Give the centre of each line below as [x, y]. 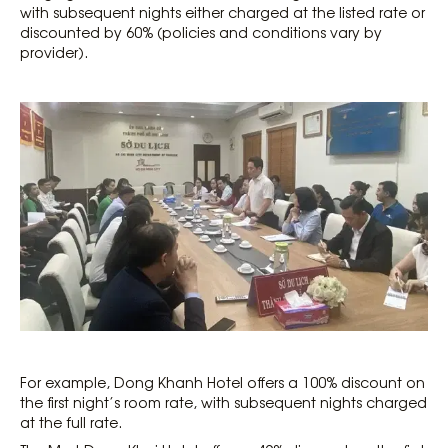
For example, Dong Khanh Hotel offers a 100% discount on [222, 381]
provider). [54, 51]
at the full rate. [71, 421]
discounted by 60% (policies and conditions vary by [201, 31]
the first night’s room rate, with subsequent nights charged [223, 401]
